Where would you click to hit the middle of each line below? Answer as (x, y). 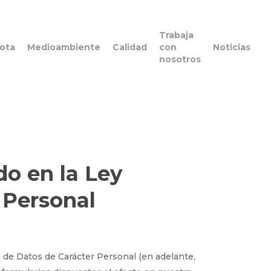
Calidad (129, 47)
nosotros (180, 59)
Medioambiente (64, 47)
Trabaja (176, 35)
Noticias (231, 47)
